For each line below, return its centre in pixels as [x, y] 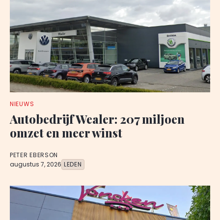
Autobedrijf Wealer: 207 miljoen [97, 119]
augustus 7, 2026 [36, 165]
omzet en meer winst [66, 133]
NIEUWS [22, 104]
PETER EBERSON [34, 155]
